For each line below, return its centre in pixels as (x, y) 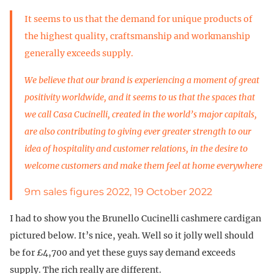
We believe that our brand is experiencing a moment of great (142, 80)
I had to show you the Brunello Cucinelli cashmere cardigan (135, 218)
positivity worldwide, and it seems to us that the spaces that (140, 97)
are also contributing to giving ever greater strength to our (138, 131)
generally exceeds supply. (79, 53)
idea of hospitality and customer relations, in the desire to (136, 148)
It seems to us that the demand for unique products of (139, 19)
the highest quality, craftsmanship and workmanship (137, 36)
